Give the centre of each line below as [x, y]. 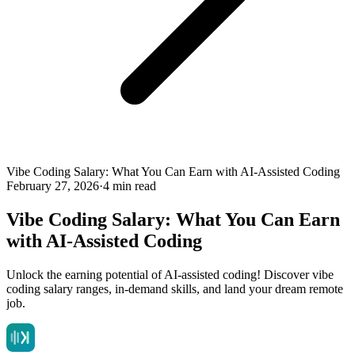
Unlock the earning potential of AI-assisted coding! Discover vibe [170, 274]
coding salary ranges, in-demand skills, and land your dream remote [175, 288]
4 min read [130, 186]
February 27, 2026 [53, 186]
